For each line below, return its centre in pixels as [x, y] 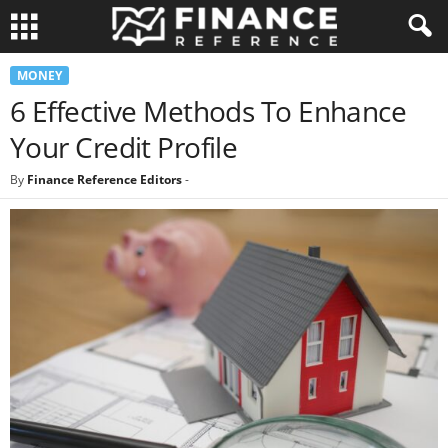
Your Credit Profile [124, 147]
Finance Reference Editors [104, 179]
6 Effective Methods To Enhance [208, 111]
